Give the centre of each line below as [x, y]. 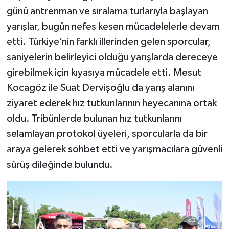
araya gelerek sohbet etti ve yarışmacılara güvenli [114, 149]
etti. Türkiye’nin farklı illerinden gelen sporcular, [108, 42]
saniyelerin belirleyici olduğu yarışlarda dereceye [112, 57]
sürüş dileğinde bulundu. [60, 165]
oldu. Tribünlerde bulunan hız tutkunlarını [94, 119]
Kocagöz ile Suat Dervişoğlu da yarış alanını [100, 88]
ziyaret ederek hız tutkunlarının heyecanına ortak [111, 103]
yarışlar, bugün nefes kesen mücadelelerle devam [113, 27]
